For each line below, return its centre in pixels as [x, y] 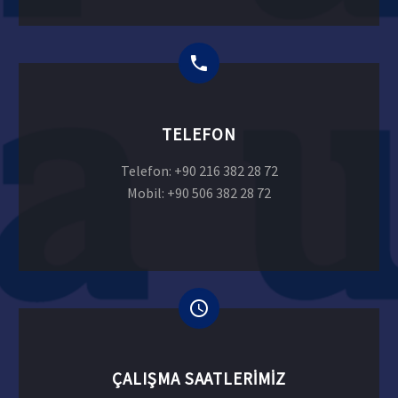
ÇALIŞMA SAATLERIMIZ [199, 379]
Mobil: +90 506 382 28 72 [199, 192]
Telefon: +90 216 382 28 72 [199, 170]
